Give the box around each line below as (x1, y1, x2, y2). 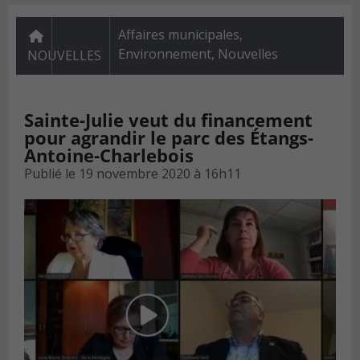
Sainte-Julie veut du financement (24, 108, 313, 133)
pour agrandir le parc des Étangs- (24, 125, 313, 150)
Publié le (24, 165, 76, 183)
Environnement (117, 45, 211, 63)
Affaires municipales (117, 26, 239, 44)
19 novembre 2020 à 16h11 (79, 165, 241, 183)
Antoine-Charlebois (24, 143, 194, 168)
